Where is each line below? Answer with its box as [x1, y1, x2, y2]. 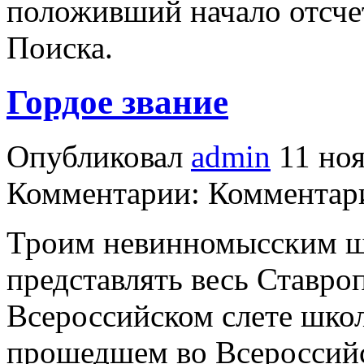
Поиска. [6, 30, 113, 66]
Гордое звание [6, 83, 228, 122]
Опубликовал [6, 139, 191, 175]
